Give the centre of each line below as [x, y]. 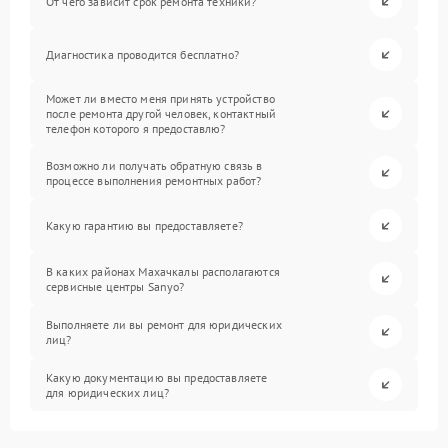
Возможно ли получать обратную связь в [154, 165]
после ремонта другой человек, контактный [161, 113]
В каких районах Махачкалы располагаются [163, 271]
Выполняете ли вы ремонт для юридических [164, 324]
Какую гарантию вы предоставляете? [144, 225]
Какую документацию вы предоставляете [157, 377]
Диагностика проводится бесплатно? [142, 54]
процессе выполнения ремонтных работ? [154, 180]
